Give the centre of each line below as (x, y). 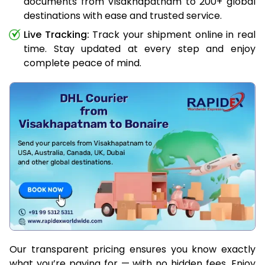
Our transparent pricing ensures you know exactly (132, 249)
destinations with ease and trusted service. (123, 15)
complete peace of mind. (83, 63)
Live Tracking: (56, 34)
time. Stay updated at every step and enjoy (140, 49)
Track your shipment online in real (172, 34)
